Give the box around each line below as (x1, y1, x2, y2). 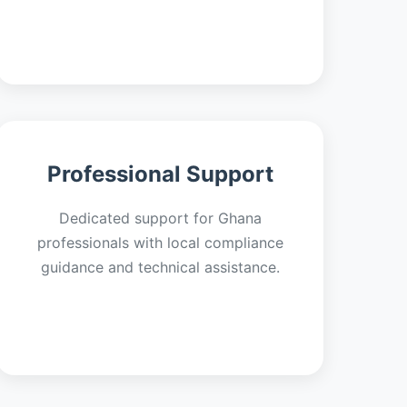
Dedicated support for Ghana (58, 209, 262, 227)
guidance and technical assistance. (40, 258, 280, 276)
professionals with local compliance (36, 233, 283, 252)
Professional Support (46, 161, 273, 187)
